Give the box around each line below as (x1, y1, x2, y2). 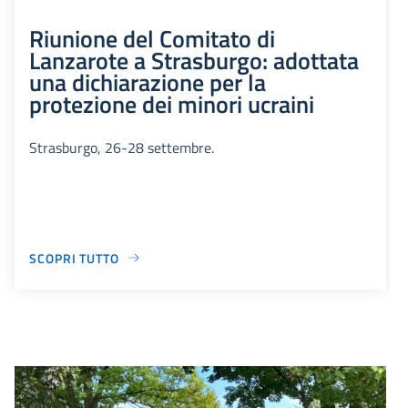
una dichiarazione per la (29, 63, 266, 100)
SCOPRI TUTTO (29, 248, 119, 268)
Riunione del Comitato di (29, 19, 275, 56)
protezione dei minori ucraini (29, 85, 314, 122)
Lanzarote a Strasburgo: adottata (29, 41, 359, 78)
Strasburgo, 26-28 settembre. (29, 136, 214, 158)
